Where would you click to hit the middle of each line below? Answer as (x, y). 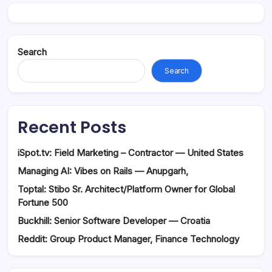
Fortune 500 (43, 202)
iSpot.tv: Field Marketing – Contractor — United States (131, 152)
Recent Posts (72, 127)
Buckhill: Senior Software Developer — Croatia (114, 220)
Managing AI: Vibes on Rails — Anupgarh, (103, 171)
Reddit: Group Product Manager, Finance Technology (128, 239)
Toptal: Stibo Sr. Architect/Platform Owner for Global (126, 189)
